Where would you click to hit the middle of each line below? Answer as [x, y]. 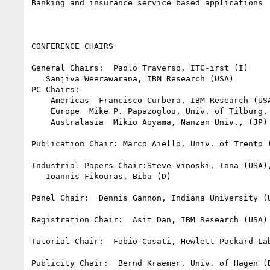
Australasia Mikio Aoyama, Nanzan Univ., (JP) [41, 122]
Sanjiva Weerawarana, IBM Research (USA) [39, 78]
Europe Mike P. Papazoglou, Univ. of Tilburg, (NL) [41, 111]
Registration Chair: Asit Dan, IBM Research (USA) [149, 219]
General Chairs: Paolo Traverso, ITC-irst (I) [140, 67]
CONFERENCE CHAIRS [72, 46]
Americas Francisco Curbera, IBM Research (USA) [41, 100]
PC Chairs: [55, 89]
